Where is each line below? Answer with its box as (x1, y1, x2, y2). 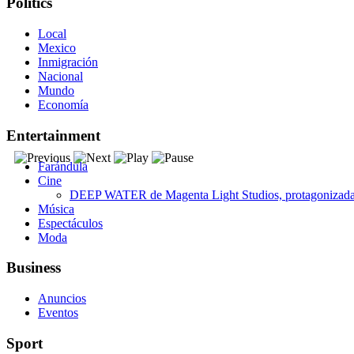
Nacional (38, 70, 83, 84)
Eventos (38, 306, 78, 320)
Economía (38, 98, 88, 112)
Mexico (38, 41, 76, 55)
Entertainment (6, 126, 100, 144)
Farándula (38, 159, 88, 173)
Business (6, 259, 61, 277)
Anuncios (38, 292, 86, 306)
